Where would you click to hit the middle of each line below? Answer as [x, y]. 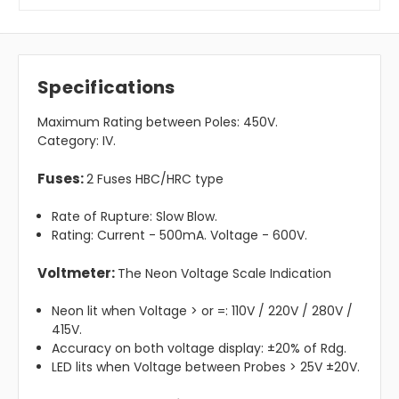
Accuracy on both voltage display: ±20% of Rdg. [199, 349]
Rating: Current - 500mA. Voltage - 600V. [180, 236]
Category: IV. [77, 141]
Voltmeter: [77, 273]
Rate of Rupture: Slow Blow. [135, 217]
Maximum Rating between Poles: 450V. [158, 122]
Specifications [106, 88]
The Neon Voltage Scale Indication [224, 274]
